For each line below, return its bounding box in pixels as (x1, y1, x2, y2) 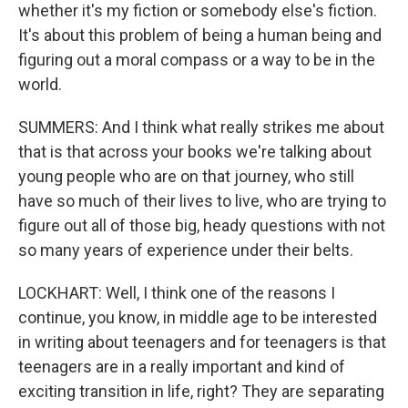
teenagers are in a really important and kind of (18, 357, 345, 376)
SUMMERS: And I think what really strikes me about (18, 117, 384, 137)
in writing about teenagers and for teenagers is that (18, 332, 386, 352)
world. (18, 75, 62, 94)
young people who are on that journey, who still (18, 167, 354, 186)
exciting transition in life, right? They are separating (18, 382, 384, 401)
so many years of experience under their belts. (18, 240, 353, 260)
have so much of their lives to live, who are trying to (18, 191, 386, 210)
